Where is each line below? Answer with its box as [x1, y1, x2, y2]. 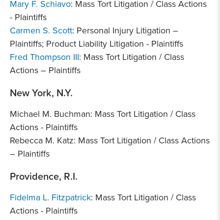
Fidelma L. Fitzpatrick [10, 191, 91, 203]
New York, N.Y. [10, 85, 73, 100]
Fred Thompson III [10, 51, 79, 63]
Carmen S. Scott [10, 24, 72, 36]
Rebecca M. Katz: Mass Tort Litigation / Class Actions [10, 134, 210, 146]
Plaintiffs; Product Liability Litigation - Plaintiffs [10, 37, 183, 50]
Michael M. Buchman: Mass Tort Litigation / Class [10, 108, 195, 120]
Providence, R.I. [10, 169, 78, 183]
